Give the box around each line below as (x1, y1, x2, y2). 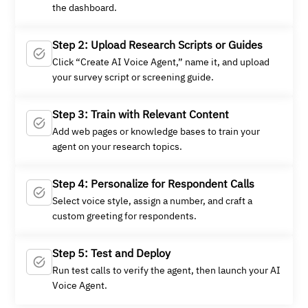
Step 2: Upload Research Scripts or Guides (52, 41, 263, 52)
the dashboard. (52, 3, 118, 14)
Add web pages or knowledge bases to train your (52, 127, 261, 137)
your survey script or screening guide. (52, 73, 214, 83)
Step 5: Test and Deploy (52, 249, 171, 261)
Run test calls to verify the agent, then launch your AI (52, 266, 281, 276)
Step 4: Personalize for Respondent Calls (52, 179, 255, 191)
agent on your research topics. (52, 142, 183, 153)
